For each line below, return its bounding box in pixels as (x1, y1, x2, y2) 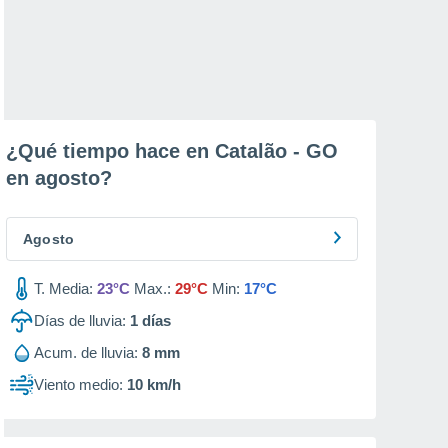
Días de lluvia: (34, 312, 126, 329)
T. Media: (34, 280, 93, 297)
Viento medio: (34, 376, 123, 393)
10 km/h (127, 376, 181, 393)
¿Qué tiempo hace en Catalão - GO (6, 140, 338, 162)
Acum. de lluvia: (34, 344, 138, 361)
